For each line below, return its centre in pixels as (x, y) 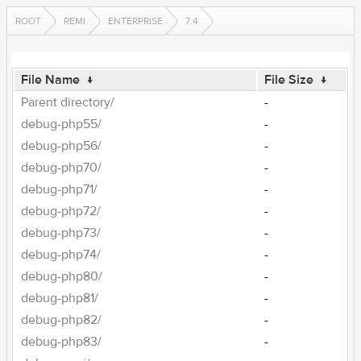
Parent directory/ (68, 102)
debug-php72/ (61, 211)
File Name (51, 80)
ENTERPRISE (135, 21)
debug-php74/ (61, 255)
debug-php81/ (60, 298)
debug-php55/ (62, 124)
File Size (289, 80)
